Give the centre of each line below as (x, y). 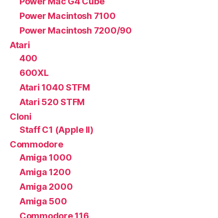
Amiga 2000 (46, 187)
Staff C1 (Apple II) (56, 130)
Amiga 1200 (45, 172)
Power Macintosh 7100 (68, 16)
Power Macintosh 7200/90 (76, 31)
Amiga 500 (43, 201)
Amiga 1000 (46, 158)
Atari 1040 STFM (55, 88)
